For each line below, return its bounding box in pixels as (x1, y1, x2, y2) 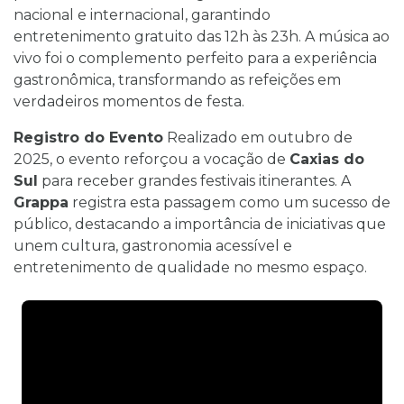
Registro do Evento (14, 129, 163, 147)
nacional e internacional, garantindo (14, 6, 271, 24)
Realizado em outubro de (163, 129, 353, 147)
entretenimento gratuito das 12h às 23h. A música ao (14, 28, 390, 46)
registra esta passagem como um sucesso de (69, 194, 390, 212)
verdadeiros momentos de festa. (14, 93, 244, 111)
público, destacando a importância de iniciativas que (14, 216, 386, 234)
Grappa (14, 194, 69, 212)
